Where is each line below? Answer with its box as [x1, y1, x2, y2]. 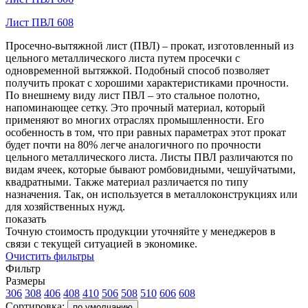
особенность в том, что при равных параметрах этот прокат [5, 126, 286, 138]
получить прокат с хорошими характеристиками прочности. [5, 76, 289, 89]
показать [5, 212, 46, 225]
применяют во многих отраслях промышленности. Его [5, 113, 264, 126]
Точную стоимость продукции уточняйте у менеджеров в [5, 225, 276, 237]
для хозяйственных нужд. [5, 200, 125, 212]
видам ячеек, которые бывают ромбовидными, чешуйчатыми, [5, 163, 296, 175]
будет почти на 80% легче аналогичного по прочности [5, 138, 261, 151]
